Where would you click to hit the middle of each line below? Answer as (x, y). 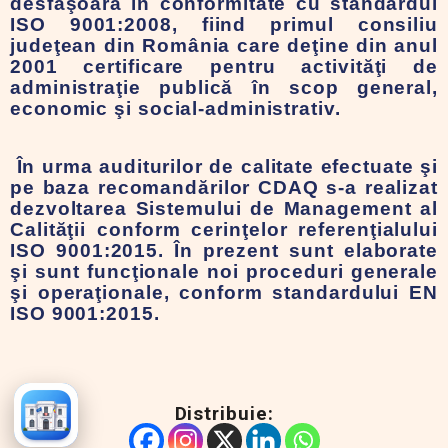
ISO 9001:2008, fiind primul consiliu (224, 24)
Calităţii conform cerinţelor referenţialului (224, 229)
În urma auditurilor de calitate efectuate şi (224, 166)
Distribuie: (224, 413)
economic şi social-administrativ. (178, 108)
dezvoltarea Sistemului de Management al (224, 208)
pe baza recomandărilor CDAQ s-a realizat (224, 187)
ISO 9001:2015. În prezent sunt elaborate (224, 250)
